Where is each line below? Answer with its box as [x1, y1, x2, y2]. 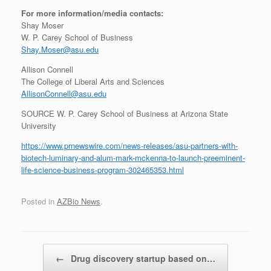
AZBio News [57, 195, 100, 207]
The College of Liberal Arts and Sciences [21, 75, 165, 87]
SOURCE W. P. [21, 107, 77, 119]
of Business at [125, 107, 180, 119]
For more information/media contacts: [21, 7, 166, 19]
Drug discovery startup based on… [68, 252, 215, 265]
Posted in [21, 195, 57, 207]
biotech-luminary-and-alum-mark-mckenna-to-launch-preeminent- [21, 151, 245, 163]
